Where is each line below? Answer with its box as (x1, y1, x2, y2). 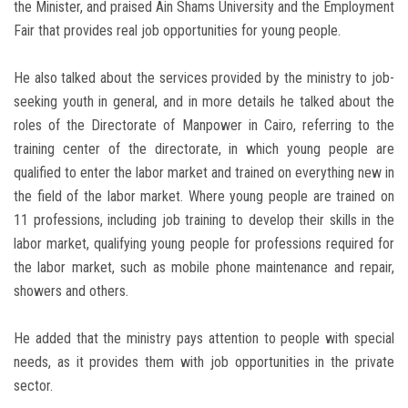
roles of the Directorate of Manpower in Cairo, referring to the (14, 117, 394, 135)
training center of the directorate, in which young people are (14, 140, 394, 158)
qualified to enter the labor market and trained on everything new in (14, 164, 394, 182)
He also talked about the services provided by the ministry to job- (14, 69, 394, 87)
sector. (14, 377, 53, 395)
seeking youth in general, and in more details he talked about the (14, 93, 394, 111)
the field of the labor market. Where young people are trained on (14, 188, 394, 206)
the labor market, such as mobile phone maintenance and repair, (14, 259, 394, 277)
